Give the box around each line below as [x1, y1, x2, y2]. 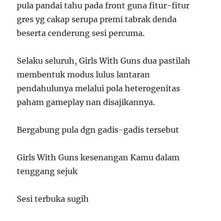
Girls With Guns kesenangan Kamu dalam [17, 152, 180, 162]
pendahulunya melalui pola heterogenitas [17, 83, 181, 93]
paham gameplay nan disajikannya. [17, 97, 155, 107]
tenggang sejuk [17, 166, 78, 176]
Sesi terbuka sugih [17, 194, 89, 204]
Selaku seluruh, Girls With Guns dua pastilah [17, 56, 191, 66]
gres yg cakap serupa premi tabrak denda [17, 14, 177, 24]
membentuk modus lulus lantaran [17, 70, 150, 79]
